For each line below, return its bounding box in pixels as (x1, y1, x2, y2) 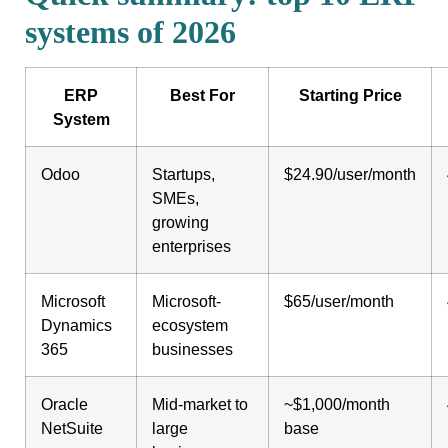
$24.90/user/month (284, 165, 416, 184)
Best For (170, 86, 235, 105)
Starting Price (298, 86, 402, 105)
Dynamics (41, 316, 112, 335)
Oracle (41, 395, 88, 414)
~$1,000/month (284, 395, 390, 414)
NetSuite (41, 419, 103, 438)
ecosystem (152, 316, 228, 335)
